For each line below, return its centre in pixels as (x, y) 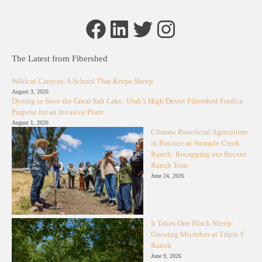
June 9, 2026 (166, 256)
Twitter (151, 28)
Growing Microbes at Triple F (197, 235)
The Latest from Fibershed (60, 59)
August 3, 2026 (30, 92)
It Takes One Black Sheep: (192, 224)
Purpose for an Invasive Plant (58, 113)
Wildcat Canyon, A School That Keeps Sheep (82, 82)
